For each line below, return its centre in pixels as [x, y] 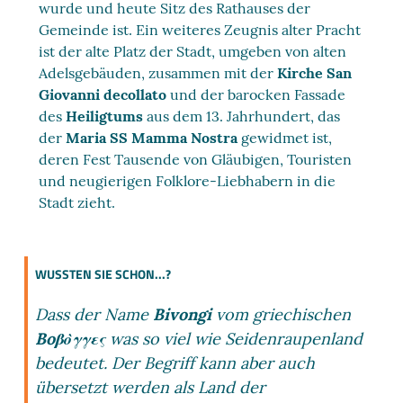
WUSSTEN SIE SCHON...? [103, 274]
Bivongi [185, 314]
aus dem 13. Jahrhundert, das [244, 116]
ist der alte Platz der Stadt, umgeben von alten [193, 51]
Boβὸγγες [73, 339]
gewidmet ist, [285, 138]
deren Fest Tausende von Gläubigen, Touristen [196, 159]
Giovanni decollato [103, 94]
